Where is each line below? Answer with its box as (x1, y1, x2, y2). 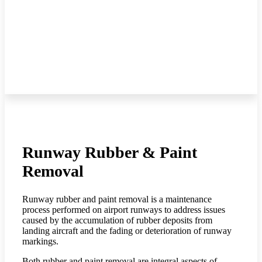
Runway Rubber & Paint (22, 143, 197, 161)
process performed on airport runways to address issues (22, 204, 225, 215)
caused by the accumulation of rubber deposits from (22, 215, 212, 225)
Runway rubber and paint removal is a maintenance (22, 194, 212, 204)
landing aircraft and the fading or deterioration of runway (22, 225, 232, 236)
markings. (22, 236, 58, 246)
